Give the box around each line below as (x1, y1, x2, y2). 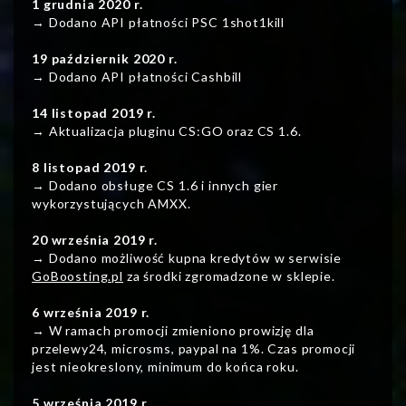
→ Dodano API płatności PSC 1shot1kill (32, 14, 285, 31)
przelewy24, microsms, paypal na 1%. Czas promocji (32, 341, 356, 357)
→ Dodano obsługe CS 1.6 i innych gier (32, 178, 279, 194)
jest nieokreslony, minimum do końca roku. (32, 359, 299, 375)
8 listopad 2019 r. (32, 159, 149, 176)
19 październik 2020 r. (32, 51, 178, 67)
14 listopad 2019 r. (32, 105, 157, 121)
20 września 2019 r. (32, 232, 159, 248)
